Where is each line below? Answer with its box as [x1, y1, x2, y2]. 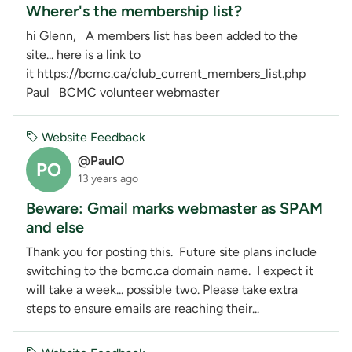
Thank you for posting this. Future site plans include [26, 244, 317, 259]
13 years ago [78, 172, 138, 186]
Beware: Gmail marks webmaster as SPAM [26, 198, 323, 218]
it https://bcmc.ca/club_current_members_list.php [26, 65, 312, 81]
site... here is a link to [26, 46, 141, 62]
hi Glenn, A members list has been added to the [26, 27, 298, 43]
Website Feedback [38, 129, 145, 145]
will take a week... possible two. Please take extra [26, 281, 298, 297]
